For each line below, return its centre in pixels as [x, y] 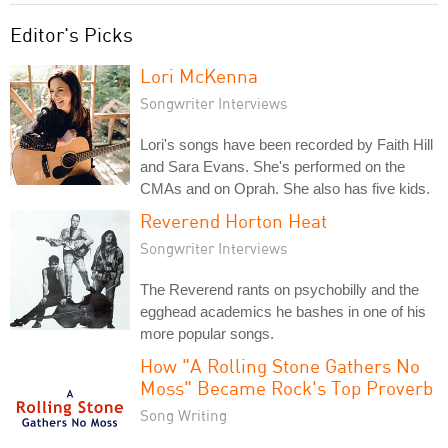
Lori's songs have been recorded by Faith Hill [286, 144]
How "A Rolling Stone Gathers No [280, 365]
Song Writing [183, 414]
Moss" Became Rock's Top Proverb [286, 387]
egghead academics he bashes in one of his [283, 311]
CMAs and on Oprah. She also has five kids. [285, 188]
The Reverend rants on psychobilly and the [279, 289]
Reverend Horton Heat [233, 220]
